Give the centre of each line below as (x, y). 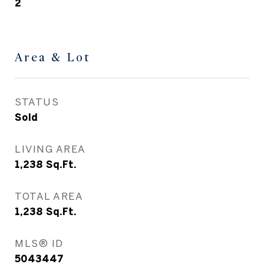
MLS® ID (39, 243)
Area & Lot (52, 57)
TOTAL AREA (49, 196)
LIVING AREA (50, 149)
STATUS (37, 102)
